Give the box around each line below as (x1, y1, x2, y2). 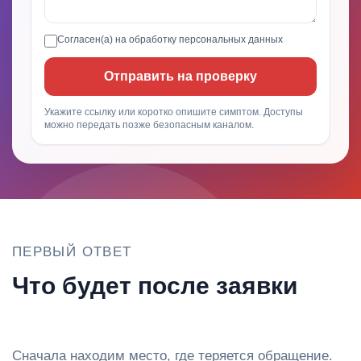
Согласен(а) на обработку (57, 34, 179, 45)
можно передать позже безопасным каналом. (44, 119, 254, 131)
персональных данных (179, 34, 283, 45)
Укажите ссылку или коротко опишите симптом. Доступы (44, 106, 303, 118)
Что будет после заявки (12, 272, 297, 299)
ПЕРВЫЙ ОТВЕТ (12, 244, 132, 259)
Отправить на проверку (104, 69, 257, 83)
